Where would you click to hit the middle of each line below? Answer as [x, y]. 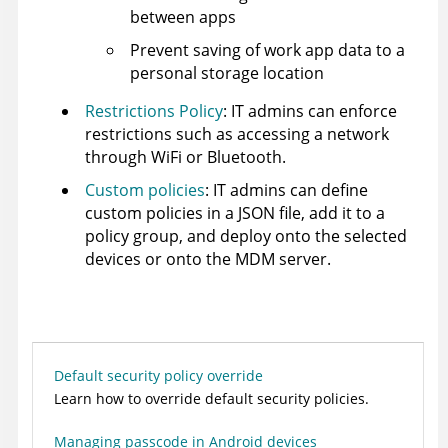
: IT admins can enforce [310, 110]
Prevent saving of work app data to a [267, 49]
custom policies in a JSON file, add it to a [235, 212]
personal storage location [227, 72]
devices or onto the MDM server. [208, 258]
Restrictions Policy [154, 110]
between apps [183, 16]
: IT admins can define [286, 189]
